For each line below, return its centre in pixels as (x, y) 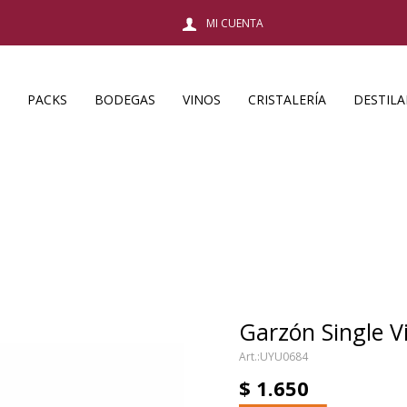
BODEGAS (125, 99)
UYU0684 (284, 357)
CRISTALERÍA (287, 99)
